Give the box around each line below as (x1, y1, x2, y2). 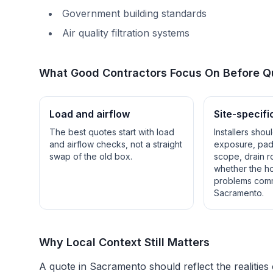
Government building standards (62, 7, 207, 19)
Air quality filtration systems (62, 27, 190, 39)
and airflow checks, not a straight (49, 139, 182, 149)
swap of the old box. (49, 151, 132, 161)
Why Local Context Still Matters (39, 236, 210, 249)
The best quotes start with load (49, 127, 174, 137)
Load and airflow (49, 108, 130, 120)
